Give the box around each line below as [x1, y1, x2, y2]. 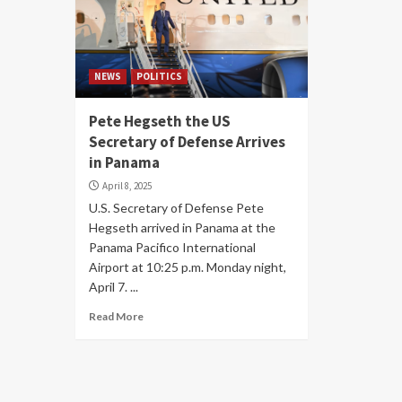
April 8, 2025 [102, 179, 152, 192]
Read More [89, 310, 144, 323]
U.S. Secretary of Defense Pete [89, 200, 264, 215]
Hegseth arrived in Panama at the [89, 220, 275, 235]
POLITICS [136, 70, 182, 83]
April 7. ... [89, 279, 138, 294]
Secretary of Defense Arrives [89, 132, 285, 152]
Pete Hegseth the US [89, 111, 231, 131]
